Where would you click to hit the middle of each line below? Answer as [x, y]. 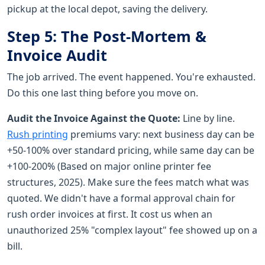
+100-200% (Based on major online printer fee [109, 166]
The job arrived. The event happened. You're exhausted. [131, 77]
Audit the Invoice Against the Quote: [94, 118]
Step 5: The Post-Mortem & [107, 36]
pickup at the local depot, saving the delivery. [107, 9]
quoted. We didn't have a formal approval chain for [121, 198]
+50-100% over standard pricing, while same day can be [131, 150]
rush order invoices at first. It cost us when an [110, 214]
